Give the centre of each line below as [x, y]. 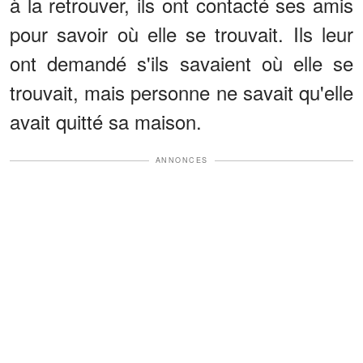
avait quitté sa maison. [106, 122]
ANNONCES [181, 160]
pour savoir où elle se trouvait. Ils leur [181, 34]
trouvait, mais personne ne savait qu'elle [181, 92]
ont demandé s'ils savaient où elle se [181, 63]
